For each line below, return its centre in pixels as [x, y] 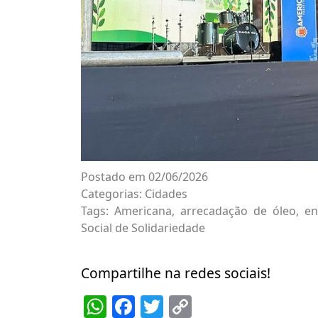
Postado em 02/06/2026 [144, 176]
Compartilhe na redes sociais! [176, 273]
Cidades [166, 193]
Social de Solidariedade [143, 227]
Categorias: [113, 193]
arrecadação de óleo [238, 210]
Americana [143, 210]
